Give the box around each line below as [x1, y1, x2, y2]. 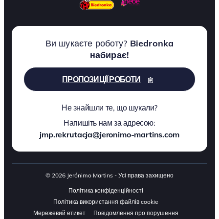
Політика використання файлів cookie [53, 197, 158, 205]
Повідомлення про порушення [93, 209, 178, 217]
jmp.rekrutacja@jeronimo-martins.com [40, 129, 179, 139]
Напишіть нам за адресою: [64, 117, 155, 128]
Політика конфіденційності [68, 186, 143, 194]
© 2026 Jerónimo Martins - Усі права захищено [45, 171, 174, 179]
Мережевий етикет [33, 209, 86, 217]
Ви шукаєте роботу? [45, 37, 130, 49]
